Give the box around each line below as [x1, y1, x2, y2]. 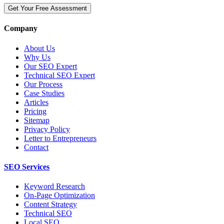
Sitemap [24, 115, 49, 124]
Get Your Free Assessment [8, 4, 87, 12]
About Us [24, 43, 55, 52]
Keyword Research [24, 182, 85, 191]
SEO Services [4, 162, 49, 171]
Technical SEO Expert [24, 70, 95, 79]
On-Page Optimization [24, 191, 95, 200]
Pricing [24, 106, 46, 115]
